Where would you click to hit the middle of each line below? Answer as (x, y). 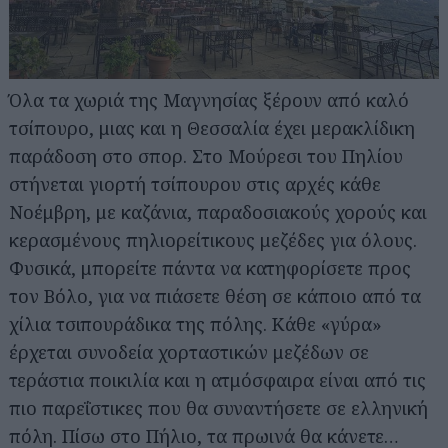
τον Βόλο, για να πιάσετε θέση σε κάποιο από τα (215, 295)
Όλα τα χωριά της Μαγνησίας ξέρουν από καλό (209, 99)
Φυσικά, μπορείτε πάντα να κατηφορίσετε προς (210, 267)
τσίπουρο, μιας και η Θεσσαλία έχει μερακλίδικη (212, 127)
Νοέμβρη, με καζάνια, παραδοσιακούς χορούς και (218, 211)
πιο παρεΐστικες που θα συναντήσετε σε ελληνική (218, 407)
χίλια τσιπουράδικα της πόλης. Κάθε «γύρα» (195, 323)
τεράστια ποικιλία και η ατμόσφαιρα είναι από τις (217, 379)
